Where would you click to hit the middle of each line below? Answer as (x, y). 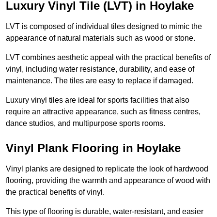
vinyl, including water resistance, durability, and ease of (100, 69)
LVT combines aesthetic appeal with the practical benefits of (108, 58)
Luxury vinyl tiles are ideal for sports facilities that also (98, 100)
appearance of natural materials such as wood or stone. (101, 38)
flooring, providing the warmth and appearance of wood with (108, 181)
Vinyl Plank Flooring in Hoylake (93, 148)
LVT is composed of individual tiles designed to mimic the (104, 27)
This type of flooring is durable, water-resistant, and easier (105, 212)
